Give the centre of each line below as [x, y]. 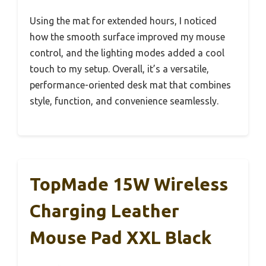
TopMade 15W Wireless [129, 184]
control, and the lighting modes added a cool [127, 53]
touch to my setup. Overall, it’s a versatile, [119, 69]
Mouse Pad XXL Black [121, 238]
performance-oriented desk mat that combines [130, 85]
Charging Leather [104, 211]
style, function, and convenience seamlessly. [124, 101]
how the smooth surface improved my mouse [127, 37]
